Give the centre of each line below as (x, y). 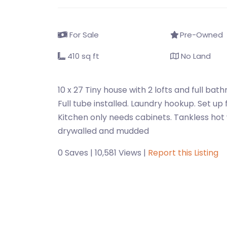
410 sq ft (82, 56)
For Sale (83, 35)
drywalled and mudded (103, 131)
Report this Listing (183, 153)
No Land (195, 56)
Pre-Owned (200, 35)
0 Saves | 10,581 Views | (103, 153)
